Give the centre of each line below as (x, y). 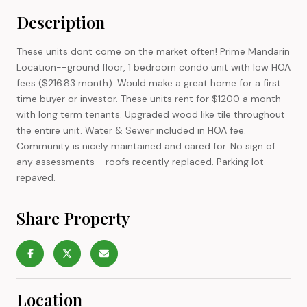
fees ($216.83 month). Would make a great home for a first (149, 83)
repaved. (36, 177)
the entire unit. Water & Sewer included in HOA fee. (131, 130)
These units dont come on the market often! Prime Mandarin (153, 51)
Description (61, 22)
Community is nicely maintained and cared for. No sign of (146, 146)
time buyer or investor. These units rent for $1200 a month (149, 98)
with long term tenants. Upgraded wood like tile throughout (151, 114)
